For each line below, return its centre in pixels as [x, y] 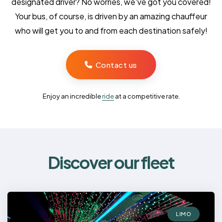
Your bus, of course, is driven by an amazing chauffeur [111, 16]
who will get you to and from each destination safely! [111, 31]
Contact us [116, 64]
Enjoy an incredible [72, 96]
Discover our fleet [111, 162]
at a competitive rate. [147, 96]
